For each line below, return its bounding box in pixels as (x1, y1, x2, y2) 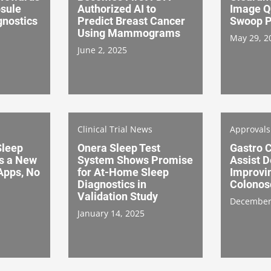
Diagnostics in (77, 177, 146, 191)
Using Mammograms (77, 26, 180, 39)
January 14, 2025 (77, 207, 145, 219)
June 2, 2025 (77, 44, 127, 56)
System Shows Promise (77, 153, 193, 166)
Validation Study (77, 189, 158, 203)
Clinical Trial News (77, 123, 152, 135)
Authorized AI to (77, 2, 156, 15)
